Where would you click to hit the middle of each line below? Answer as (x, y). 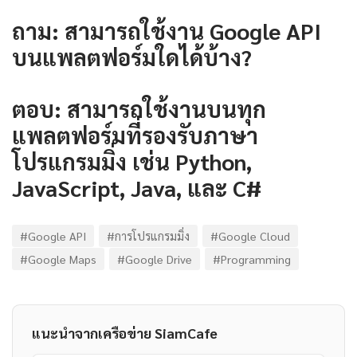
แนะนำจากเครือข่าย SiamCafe (125, 332)
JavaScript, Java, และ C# (137, 187)
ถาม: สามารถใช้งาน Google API (167, 30)
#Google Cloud (250, 235)
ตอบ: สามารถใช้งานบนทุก (139, 108)
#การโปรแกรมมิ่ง (148, 235)
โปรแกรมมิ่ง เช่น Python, (132, 161)
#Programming (252, 259)
